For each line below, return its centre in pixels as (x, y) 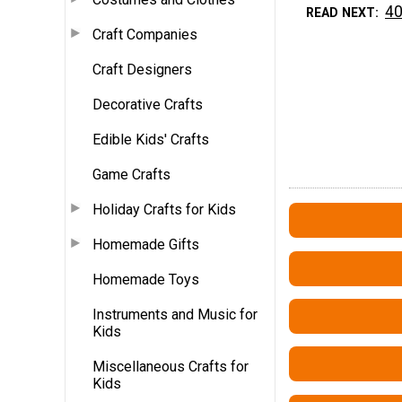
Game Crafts (131, 174)
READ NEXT (340, 13)
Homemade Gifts (146, 244)
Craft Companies (145, 34)
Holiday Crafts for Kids (164, 209)
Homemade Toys (146, 279)
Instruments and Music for (175, 314)
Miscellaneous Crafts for (170, 366)
